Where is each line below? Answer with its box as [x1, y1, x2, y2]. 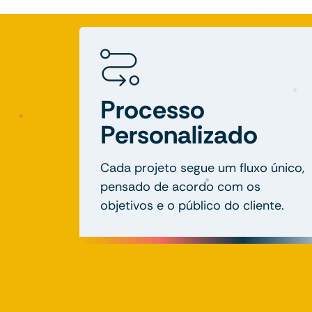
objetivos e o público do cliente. [100, 196, 284, 214]
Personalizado [100, 118, 258, 151]
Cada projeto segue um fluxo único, [100, 159, 304, 176]
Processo [100, 93, 205, 126]
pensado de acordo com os [100, 178, 260, 195]
